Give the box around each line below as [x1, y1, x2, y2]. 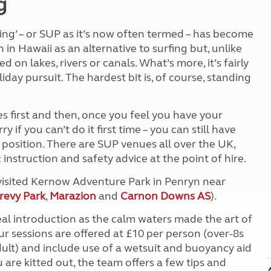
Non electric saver [142, 42, 211, 53]
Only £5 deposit [142, 70, 201, 80]
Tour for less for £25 [142, 15, 217, 25]
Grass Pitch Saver [142, 28, 208, 39]
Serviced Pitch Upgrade [142, 56, 232, 67]
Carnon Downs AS [120, 189, 211, 203]
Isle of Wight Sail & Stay [142, 84, 232, 94]
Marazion [50, 189, 96, 203]
